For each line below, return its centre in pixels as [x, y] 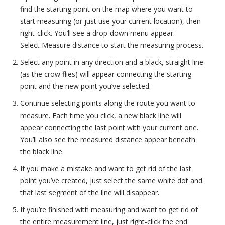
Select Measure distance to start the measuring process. [112, 45]
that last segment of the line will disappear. [90, 193]
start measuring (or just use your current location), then [110, 21]
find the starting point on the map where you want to [106, 9]
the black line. [42, 151]
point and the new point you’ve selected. [85, 86]
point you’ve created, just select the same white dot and [111, 181]
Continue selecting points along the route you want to [108, 103]
